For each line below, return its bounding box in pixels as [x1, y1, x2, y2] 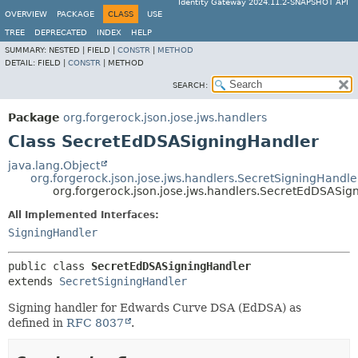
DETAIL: [5, 58, 38, 67]
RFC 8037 [66, 316, 124, 329]
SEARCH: [173, 81, 208, 89]
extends [8, 275, 59, 288]
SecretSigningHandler [59, 275, 187, 288]
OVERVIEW [5, 10, 47, 18]
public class [8, 260, 91, 272]
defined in [8, 316, 66, 329]
